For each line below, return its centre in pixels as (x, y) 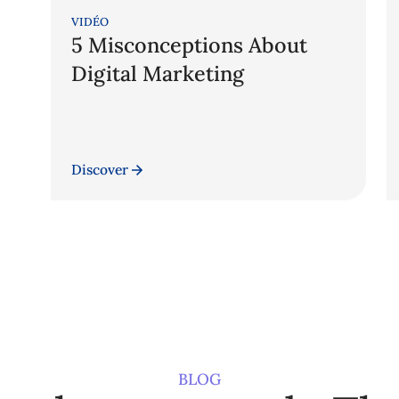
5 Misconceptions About (190, 44)
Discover (100, 170)
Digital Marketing (158, 73)
